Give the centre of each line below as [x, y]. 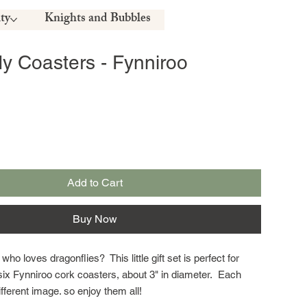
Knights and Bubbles [98, 19]
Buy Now [95, 219]
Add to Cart [95, 183]
